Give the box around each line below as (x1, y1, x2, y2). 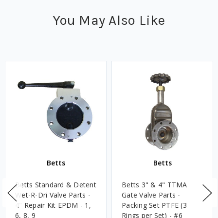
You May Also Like (53, 12, 165, 28)
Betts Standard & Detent (15, 180, 96, 189)
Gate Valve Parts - (122, 190, 181, 200)
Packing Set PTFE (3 (122, 200, 187, 210)
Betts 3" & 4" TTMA (122, 180, 187, 189)
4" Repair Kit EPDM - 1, (15, 200, 91, 210)
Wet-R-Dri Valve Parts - (15, 190, 91, 200)
